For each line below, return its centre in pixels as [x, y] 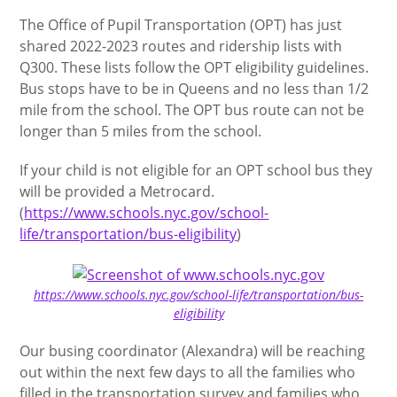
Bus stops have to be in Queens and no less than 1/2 [195, 89]
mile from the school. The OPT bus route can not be [192, 110]
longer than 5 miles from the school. [141, 131]
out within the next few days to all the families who [188, 372]
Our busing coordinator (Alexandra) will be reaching [193, 350]
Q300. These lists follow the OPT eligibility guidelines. [195, 67]
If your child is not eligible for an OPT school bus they [196, 170]
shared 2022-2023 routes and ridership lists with [181, 46]
